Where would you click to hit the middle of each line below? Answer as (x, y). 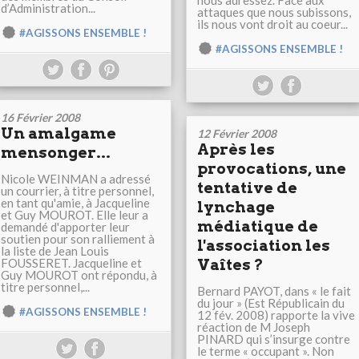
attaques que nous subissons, (274, 12)
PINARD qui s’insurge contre (274, 339)
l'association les (264, 246)
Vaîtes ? (230, 265)
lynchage (236, 208)
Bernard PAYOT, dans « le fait (274, 291)
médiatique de (258, 227)
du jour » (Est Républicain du (271, 303)
